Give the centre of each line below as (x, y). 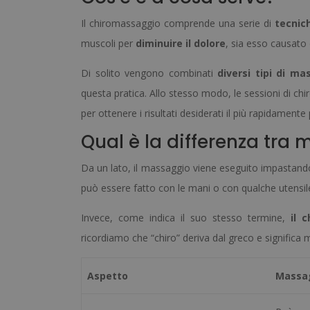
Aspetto (108, 276)
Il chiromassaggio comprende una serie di (178, 24)
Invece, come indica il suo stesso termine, (186, 218)
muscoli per (108, 44)
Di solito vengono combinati (149, 73)
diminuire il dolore (181, 44)
